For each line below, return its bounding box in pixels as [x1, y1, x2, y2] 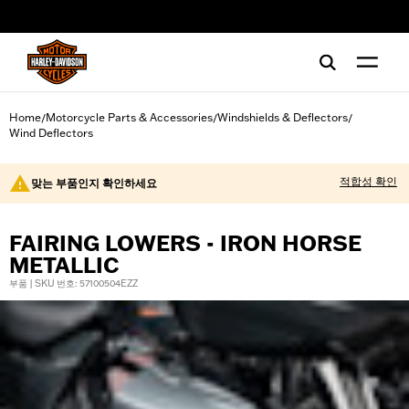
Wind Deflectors [9, 126, 93, 140]
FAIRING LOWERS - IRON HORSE [9, 230, 362, 257]
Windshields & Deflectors [217, 110, 348, 124]
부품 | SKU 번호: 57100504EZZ [9, 278, 138, 289]
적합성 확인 [340, 174, 397, 188]
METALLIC [9, 252, 120, 278]
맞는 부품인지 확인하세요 [31, 176, 157, 190]
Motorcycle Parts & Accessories [46, 110, 213, 124]
